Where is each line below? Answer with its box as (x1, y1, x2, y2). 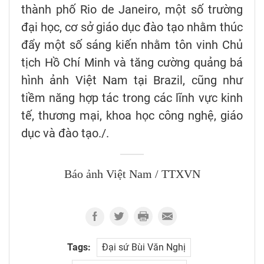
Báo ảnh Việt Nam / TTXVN (64, 168, 200, 181)
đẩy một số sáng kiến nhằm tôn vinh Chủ (21, 38, 243, 52)
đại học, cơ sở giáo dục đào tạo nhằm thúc (21, 20, 243, 35)
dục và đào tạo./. (21, 126, 109, 141)
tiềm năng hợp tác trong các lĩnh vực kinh (21, 91, 243, 105)
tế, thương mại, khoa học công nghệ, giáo (21, 108, 243, 123)
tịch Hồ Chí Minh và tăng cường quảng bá (21, 55, 243, 70)
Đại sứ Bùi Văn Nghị (102, 242, 186, 253)
